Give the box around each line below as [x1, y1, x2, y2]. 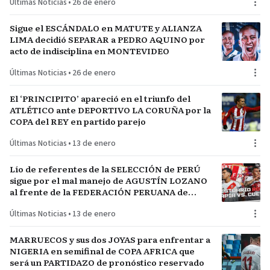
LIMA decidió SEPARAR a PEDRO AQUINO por [10, 33, 205, 45]
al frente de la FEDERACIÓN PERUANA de [10, 186, 188, 198]
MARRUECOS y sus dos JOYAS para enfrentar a [10, 233, 210, 245]
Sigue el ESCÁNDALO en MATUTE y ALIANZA [10, 22, 202, 34]
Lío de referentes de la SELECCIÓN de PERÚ [10, 163, 201, 175]
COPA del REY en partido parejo [10, 115, 146, 127]
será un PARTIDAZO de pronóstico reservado [10, 256, 204, 268]
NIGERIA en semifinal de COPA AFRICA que [10, 245, 195, 257]
